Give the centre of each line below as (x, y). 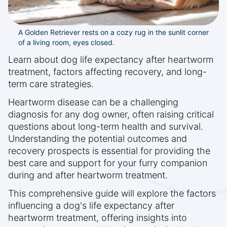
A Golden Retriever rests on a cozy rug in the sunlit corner (113, 32)
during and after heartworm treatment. (88, 175)
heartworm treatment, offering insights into (98, 218)
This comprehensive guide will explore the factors (112, 194)
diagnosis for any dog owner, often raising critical (111, 115)
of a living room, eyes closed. (66, 43)
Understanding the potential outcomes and (98, 139)
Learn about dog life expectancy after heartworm (111, 60)
